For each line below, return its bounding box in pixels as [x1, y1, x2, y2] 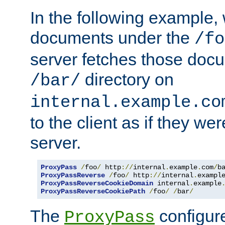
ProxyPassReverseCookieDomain [41, 179, 153, 187]
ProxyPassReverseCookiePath [41, 187, 145, 195]
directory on [80, 69, 174, 89]
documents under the [30, 28, 194, 47]
